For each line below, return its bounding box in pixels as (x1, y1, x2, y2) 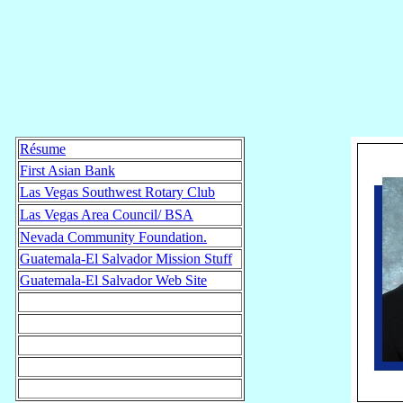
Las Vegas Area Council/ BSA (20, 207, 193, 222)
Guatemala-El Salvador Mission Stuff (20, 251, 232, 266)
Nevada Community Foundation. (20, 229, 207, 245)
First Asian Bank (20, 163, 115, 178)
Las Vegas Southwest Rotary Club (20, 184, 215, 200)
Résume (20, 141, 66, 157)
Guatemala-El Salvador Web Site (20, 273, 207, 288)
